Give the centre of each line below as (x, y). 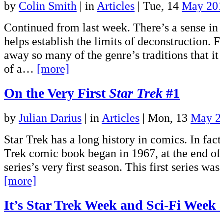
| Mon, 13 (165, 118)
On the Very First (56, 93)
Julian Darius (50, 118)
